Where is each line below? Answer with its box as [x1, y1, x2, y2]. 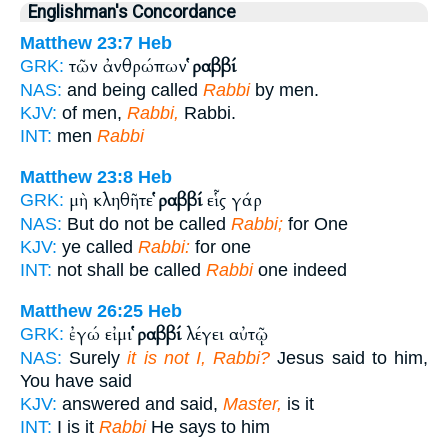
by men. [250, 80, 319, 101]
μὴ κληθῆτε [69, 188, 158, 212]
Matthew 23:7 [20, 33, 133, 54]
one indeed [253, 259, 347, 280]
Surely [62, 347, 128, 368]
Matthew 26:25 [20, 300, 143, 321]
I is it [52, 416, 99, 437]
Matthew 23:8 [20, 166, 133, 187]
